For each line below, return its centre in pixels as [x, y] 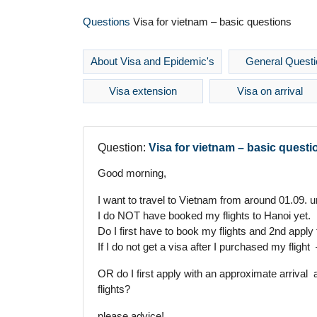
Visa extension [143, 91]
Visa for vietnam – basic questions [212, 22]
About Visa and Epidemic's [152, 61]
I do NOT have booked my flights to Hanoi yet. [204, 215]
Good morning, [132, 173]
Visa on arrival [270, 91]
